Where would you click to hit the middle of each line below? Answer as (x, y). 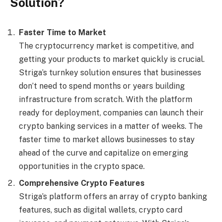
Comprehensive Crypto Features (82, 183)
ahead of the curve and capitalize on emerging (104, 153)
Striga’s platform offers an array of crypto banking (113, 196)
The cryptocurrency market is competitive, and (106, 46)
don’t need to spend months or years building (102, 86)
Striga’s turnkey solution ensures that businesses (110, 72)
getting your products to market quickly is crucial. (112, 59)
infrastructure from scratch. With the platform (106, 99)
